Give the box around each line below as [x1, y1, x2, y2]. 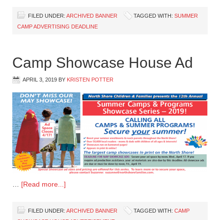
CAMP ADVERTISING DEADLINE [17, 24, 98, 30]
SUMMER [174, 13, 198, 19]
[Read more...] [21, 180, 66, 188]
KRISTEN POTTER [67, 77, 113, 83]
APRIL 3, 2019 [23, 77, 57, 83]
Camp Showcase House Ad [12, 55, 193, 71]
